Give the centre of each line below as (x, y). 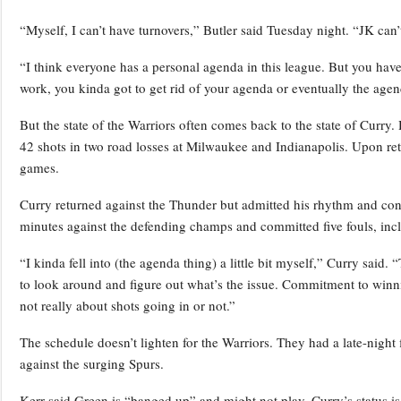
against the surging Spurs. (92, 364)
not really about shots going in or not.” (128, 306)
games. (39, 168)
